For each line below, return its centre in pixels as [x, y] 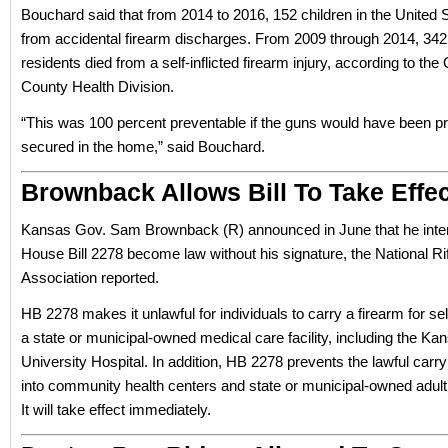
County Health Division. [97, 86]
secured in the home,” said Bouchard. [143, 146]
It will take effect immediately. [116, 409]
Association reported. [90, 277]
